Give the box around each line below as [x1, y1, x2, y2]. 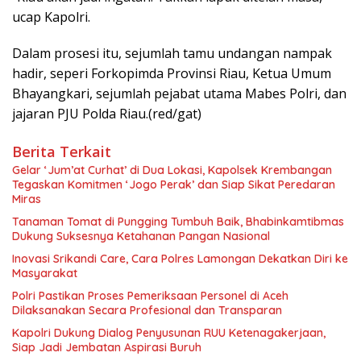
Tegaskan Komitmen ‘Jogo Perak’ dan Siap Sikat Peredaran [12, 176, 335, 192]
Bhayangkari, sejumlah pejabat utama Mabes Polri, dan [12, 84, 346, 102]
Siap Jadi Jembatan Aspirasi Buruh [12, 339, 201, 355]
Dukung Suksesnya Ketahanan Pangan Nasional [12, 228, 270, 243]
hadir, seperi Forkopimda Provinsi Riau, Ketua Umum [12, 64, 331, 82]
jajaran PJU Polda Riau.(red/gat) [12, 104, 201, 122]
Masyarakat [12, 265, 77, 280]
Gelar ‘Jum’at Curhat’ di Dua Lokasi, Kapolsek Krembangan [12, 162, 332, 177]
